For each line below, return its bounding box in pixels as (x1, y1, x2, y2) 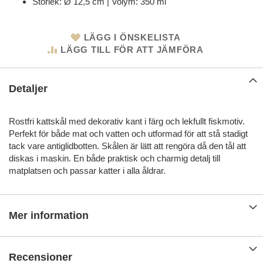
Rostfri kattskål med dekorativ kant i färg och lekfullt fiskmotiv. (9, 116, 245, 127)
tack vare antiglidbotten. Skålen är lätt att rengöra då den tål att (9, 141, 246, 151)
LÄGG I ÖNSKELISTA (83, 32, 181, 43)
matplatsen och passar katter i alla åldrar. (9, 166, 166, 176)
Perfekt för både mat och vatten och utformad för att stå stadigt (9, 129, 248, 139)
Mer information (9, 210, 89, 222)
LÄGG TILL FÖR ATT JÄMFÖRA (60, 45, 204, 55)
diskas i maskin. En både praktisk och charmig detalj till (9, 153, 220, 164)
